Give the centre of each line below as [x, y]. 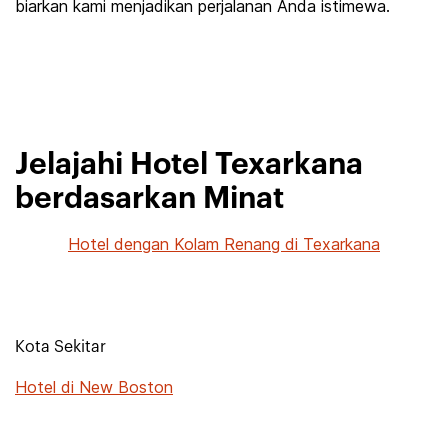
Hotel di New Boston [94, 387]
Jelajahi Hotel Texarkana [189, 165]
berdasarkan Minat [149, 199]
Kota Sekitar [60, 347]
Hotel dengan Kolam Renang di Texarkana [224, 244]
